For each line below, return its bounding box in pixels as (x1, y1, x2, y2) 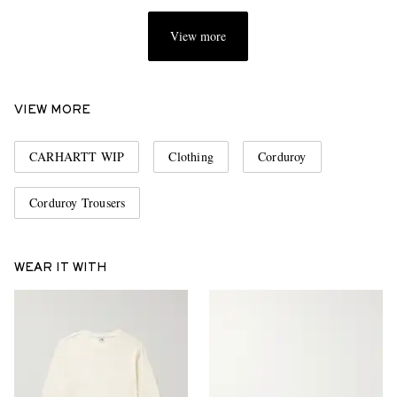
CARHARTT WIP (29, 148, 125, 166)
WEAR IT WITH (14, 263, 107, 275)
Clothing (168, 148, 214, 166)
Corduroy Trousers (29, 194, 126, 212)
